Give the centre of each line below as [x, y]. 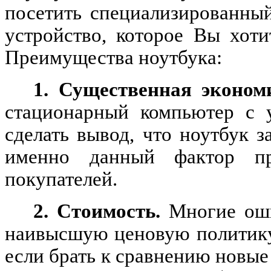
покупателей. [61, 179]
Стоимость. [113, 211]
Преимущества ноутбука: [113, 57]
